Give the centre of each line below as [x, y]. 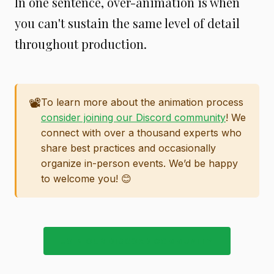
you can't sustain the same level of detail [127, 23]
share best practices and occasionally [128, 148]
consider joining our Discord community [133, 117]
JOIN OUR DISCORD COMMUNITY [137, 241]
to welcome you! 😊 [86, 178]
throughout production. [81, 43]
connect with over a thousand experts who [141, 132]
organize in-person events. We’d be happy [139, 163]
